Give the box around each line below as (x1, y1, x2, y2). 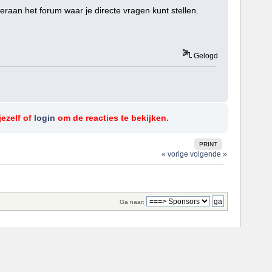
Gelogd (191, 52, 218, 59)
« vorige (161, 149, 188, 158)
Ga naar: (120, 199, 144, 206)
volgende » (189, 149, 227, 158)
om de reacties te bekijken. (55, 113, 169, 123)
